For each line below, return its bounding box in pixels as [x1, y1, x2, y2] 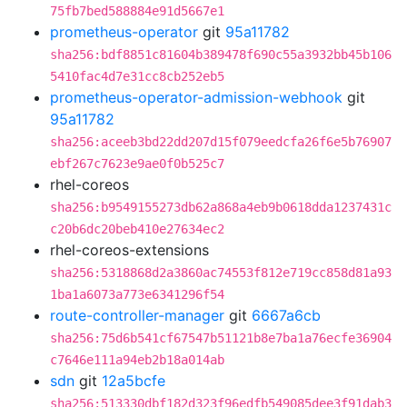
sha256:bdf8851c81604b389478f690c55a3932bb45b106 [50, 47, 392, 62]
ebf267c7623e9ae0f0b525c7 [50, 156, 224, 171]
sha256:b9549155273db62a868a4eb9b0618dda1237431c [50, 200, 392, 214]
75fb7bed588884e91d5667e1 [50, 4, 224, 18]
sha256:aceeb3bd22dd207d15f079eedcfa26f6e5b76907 [50, 134, 392, 149]
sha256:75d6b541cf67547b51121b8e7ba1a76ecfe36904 [50, 331, 392, 345]
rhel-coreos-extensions [50, 241, 209, 259]
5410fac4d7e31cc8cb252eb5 [50, 69, 224, 84]
